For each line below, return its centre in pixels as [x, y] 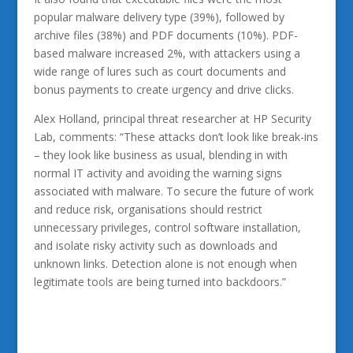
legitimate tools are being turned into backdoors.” [160, 282]
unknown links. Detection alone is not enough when [165, 264]
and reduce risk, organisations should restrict [148, 209]
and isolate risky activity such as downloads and [155, 245]
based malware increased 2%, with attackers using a [167, 53]
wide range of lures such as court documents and [160, 71]
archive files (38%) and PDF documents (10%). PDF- [165, 35]
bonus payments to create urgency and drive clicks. [163, 89]
